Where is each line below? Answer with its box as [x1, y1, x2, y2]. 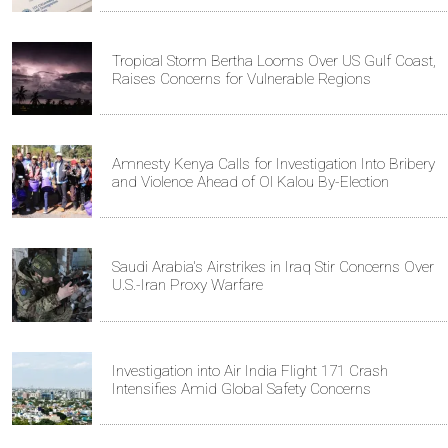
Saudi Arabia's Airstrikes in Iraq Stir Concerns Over [112, 258, 434, 277]
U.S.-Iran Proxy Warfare [112, 276, 263, 295]
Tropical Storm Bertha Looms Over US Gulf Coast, [112, 51, 436, 70]
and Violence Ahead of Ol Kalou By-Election [112, 172, 389, 191]
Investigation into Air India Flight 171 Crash [112, 361, 388, 380]
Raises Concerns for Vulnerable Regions [112, 69, 371, 88]
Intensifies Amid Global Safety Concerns [112, 379, 371, 398]
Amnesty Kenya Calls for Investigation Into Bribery [112, 154, 435, 173]
